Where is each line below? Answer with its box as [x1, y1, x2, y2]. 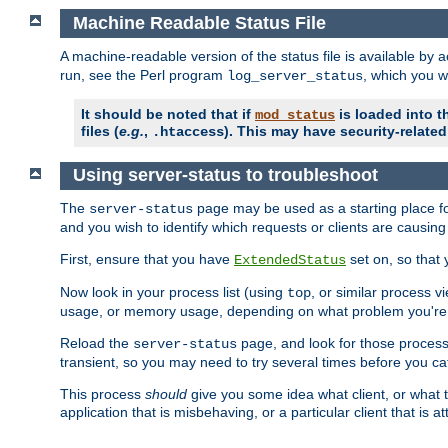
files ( [81, 122, 119, 139]
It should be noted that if [81, 105, 255, 122]
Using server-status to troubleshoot [72, 165, 378, 186]
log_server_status [227, 67, 363, 84]
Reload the [60, 335, 133, 352]
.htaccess [152, 123, 224, 140]
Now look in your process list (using [60, 284, 287, 301]
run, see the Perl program [60, 66, 227, 83]
